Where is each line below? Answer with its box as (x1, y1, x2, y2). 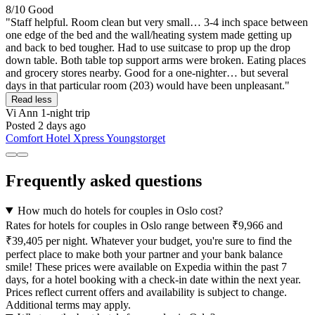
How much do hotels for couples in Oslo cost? (17, 204, 223, 217)
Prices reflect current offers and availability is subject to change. (6, 285, 287, 298)
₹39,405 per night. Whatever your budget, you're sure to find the (6, 234, 292, 247)
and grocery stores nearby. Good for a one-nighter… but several (6, 67, 288, 79)
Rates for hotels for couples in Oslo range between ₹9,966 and (6, 219, 283, 231)
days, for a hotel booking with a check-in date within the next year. (6, 273, 301, 285)
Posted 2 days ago (6, 120, 86, 132)
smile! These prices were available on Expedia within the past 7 (6, 260, 287, 273)
